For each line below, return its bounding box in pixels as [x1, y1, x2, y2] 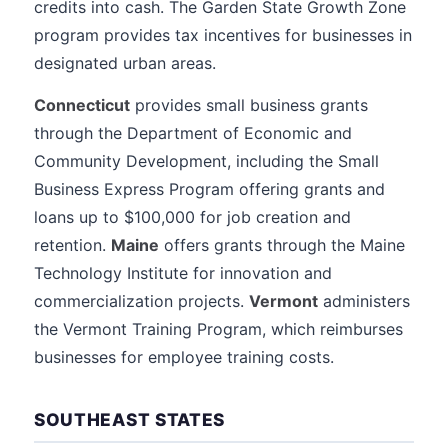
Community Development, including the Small [34, 151, 379, 171]
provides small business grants [130, 95, 368, 115]
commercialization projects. [34, 291, 249, 311]
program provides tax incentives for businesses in [34, 25, 412, 45]
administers [318, 291, 410, 311]
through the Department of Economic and [34, 123, 352, 143]
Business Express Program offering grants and [34, 179, 385, 199]
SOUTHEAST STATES [34, 409, 226, 430]
